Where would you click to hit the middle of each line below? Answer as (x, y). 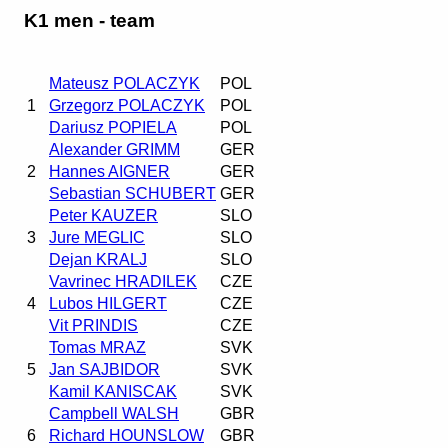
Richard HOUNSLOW (126, 435)
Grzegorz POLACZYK (127, 105)
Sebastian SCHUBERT (132, 193)
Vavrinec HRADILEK (123, 281)
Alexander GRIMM (114, 149)
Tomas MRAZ (97, 347)
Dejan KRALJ (98, 259)
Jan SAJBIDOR (104, 369)
